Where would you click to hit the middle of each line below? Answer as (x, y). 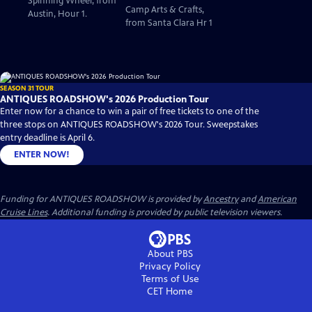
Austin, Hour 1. (57, 14)
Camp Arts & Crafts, (165, 10)
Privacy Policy (170, 267)
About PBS (170, 254)
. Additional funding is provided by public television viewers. (165, 213)
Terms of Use (170, 279)
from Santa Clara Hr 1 (169, 23)
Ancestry (221, 200)
